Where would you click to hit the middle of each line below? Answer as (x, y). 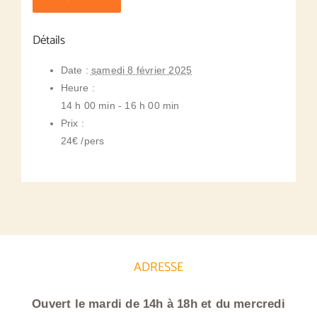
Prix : (72, 123)
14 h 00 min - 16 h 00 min (120, 106)
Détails (49, 41)
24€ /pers (82, 141)
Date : (74, 70)
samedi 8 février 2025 (142, 70)
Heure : (77, 88)
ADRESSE (158, 268)
